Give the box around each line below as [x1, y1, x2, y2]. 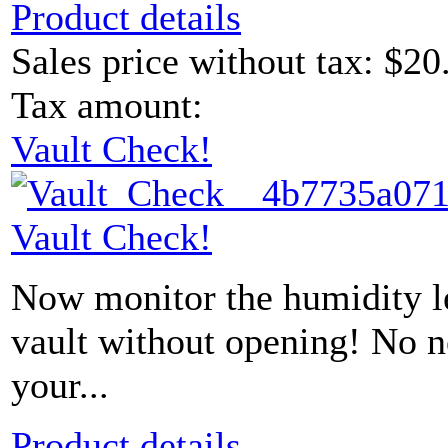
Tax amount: [11, 84, 203, 127]
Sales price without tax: [11, 40, 384, 83]
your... [11, 364, 109, 407]
